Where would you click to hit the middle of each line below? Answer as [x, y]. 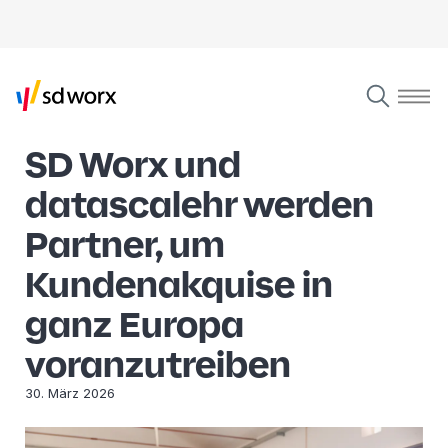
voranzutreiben [158, 364]
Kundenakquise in [179, 284]
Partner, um [125, 244]
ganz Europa [134, 324]
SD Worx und [133, 164]
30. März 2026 [70, 393]
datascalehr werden [199, 204]
